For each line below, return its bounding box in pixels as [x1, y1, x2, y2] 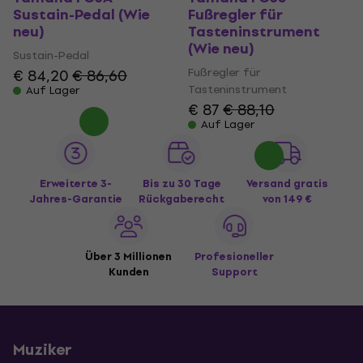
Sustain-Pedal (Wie [13, 3, 150, 27]
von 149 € [263, 190, 313, 207]
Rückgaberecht [139, 190, 224, 207]
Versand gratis [246, 175, 329, 192]
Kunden [108, 263, 149, 280]
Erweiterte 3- [39, 175, 112, 192]
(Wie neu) [188, 37, 254, 61]
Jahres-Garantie [28, 190, 122, 207]
